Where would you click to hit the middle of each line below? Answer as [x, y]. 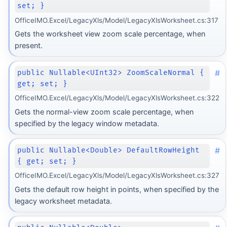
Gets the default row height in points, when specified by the [117, 189]
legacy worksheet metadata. [63, 201]
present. [28, 46]
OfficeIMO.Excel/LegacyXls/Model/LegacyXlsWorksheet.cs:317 [116, 20]
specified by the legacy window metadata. [87, 123]
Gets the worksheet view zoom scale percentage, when [110, 34]
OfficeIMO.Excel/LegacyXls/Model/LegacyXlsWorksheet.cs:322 [117, 98]
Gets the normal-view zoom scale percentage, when [104, 111]
